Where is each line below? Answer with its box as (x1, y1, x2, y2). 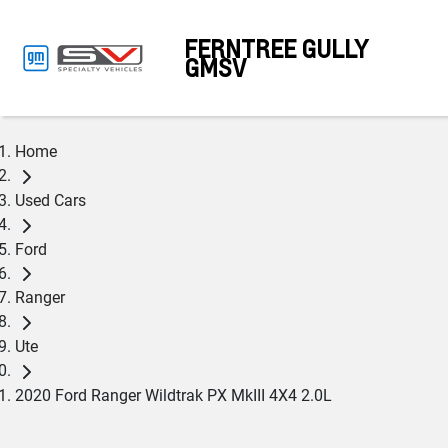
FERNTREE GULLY (184, 33, 369, 64)
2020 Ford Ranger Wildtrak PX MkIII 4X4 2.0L (15, 385, 332, 405)
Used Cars (15, 190, 86, 210)
